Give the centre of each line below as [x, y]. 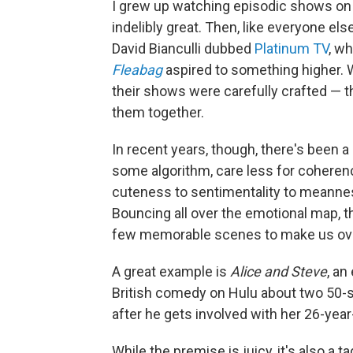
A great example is [171, 271]
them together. [158, 112]
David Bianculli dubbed [183, 48]
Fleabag [137, 69]
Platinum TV [292, 48]
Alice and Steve [279, 271]
